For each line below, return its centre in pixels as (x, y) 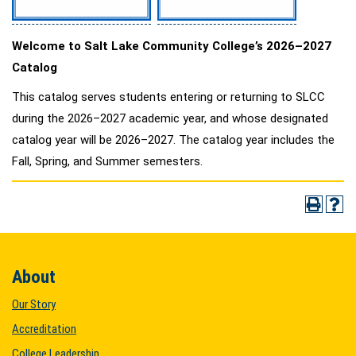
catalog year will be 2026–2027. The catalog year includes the (173, 139)
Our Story (34, 304)
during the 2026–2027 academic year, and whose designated (170, 118)
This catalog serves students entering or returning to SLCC (168, 97)
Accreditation (44, 329)
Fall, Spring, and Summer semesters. (107, 161)
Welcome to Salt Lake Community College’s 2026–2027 (172, 46)
